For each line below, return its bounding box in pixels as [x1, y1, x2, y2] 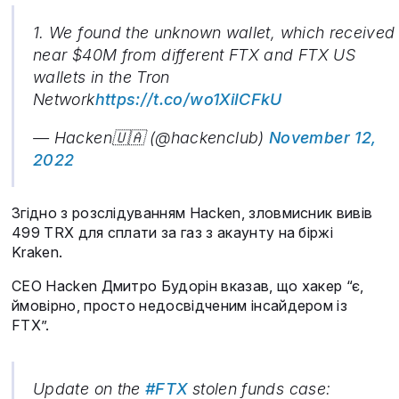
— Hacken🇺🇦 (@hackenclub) [33, 128, 269, 148]
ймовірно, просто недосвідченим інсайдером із [12, 297, 348, 315]
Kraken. [12, 243, 63, 262]
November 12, [269, 128, 377, 148]
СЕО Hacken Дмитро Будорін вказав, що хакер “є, [12, 277, 364, 296]
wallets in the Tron [33, 68, 170, 87]
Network [33, 90, 95, 110]
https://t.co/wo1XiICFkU [94, 90, 282, 110]
